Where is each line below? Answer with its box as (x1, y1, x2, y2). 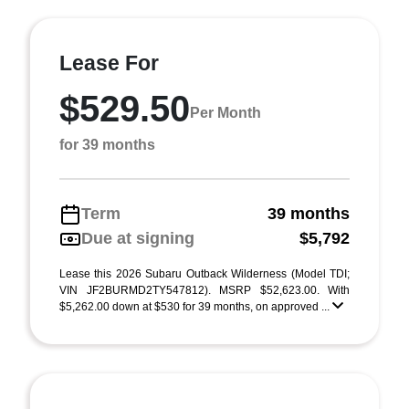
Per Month (190, 104, 261, 121)
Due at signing (81, 229, 194, 247)
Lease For (59, 51, 159, 75)
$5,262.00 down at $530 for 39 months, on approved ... (59, 300, 332, 313)
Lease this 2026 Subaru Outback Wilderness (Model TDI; (59, 267, 350, 280)
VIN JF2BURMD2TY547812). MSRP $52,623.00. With (59, 284, 350, 297)
